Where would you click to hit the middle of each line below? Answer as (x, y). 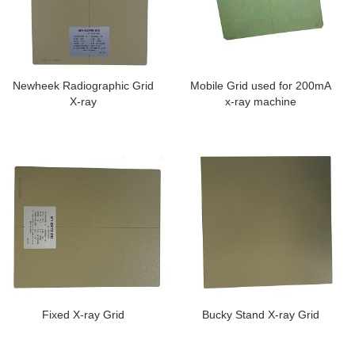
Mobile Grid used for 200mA (260, 86)
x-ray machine (260, 102)
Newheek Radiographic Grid (83, 86)
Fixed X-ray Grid (83, 315)
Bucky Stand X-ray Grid (260, 315)
